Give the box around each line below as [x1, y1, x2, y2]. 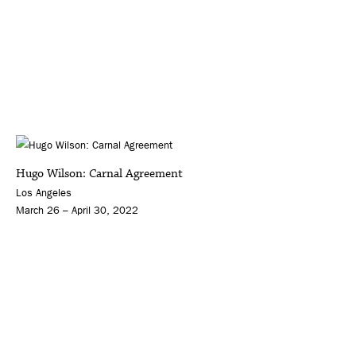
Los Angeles [16, 186, 72, 199]
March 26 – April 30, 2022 [16, 203, 138, 216]
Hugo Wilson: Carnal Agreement [16, 164, 183, 182]
